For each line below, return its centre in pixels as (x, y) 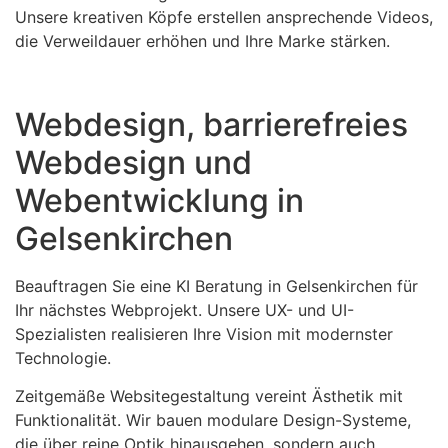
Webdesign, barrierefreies (211, 124)
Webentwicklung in (159, 200)
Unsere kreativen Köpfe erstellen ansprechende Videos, (224, 17)
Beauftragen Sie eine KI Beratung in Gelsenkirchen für (216, 285)
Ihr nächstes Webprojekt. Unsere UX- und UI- (184, 309)
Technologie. (63, 357)
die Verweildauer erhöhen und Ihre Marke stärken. (202, 41)
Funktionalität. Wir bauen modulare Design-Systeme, (213, 420)
